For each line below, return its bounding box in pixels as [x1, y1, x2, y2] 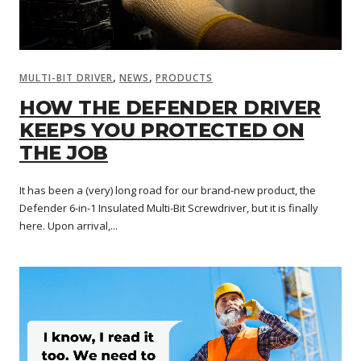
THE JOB [19, 140, 108, 164]
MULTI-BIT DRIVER [19, 70, 113, 85]
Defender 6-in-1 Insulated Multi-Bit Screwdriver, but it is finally [19, 200, 318, 215]
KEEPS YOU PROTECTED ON [19, 118, 305, 142]
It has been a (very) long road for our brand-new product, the [19, 182, 316, 197]
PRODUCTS [156, 70, 213, 85]
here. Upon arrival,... [19, 218, 118, 233]
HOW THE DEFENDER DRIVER [19, 95, 322, 119]
